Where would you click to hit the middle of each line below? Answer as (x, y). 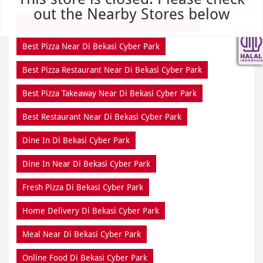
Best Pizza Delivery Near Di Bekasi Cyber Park (108, 23)
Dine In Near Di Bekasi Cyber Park (86, 163)
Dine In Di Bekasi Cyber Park (76, 140)
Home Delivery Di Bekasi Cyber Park (91, 210)
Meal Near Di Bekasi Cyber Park (82, 234)
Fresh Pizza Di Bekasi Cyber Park (83, 187)
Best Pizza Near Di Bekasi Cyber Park (91, 46)
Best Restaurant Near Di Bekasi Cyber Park (102, 117)
